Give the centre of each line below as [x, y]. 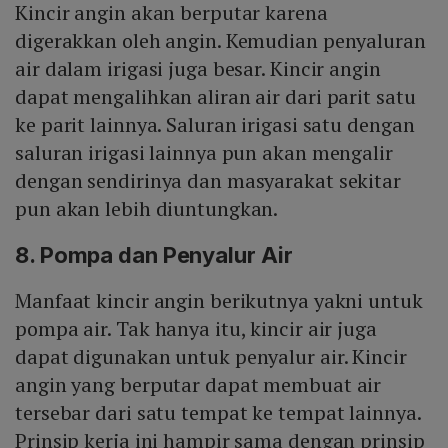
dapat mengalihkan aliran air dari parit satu [215, 96]
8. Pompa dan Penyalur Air [154, 254]
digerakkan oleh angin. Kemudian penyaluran [220, 40]
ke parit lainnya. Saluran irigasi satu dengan [215, 124]
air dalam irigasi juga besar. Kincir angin [198, 68]
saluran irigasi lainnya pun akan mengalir [204, 152]
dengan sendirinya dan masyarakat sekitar [208, 180]
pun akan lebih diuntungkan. [147, 208]
